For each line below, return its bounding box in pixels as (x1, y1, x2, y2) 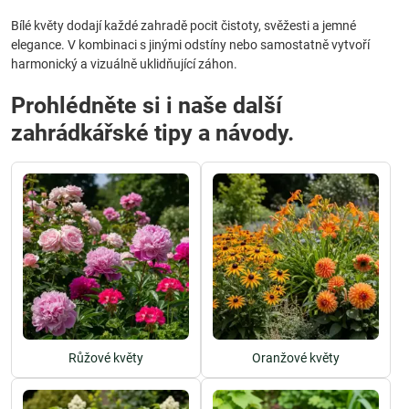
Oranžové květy (252, 351, 340, 365)
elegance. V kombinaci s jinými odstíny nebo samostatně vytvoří (11, 37, 370, 52)
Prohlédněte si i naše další (11, 92, 282, 119)
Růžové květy (68, 351, 143, 365)
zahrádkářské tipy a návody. (11, 120, 294, 146)
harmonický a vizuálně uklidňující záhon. (11, 57, 237, 71)
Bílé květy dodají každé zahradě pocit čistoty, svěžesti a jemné (11, 18, 356, 33)
